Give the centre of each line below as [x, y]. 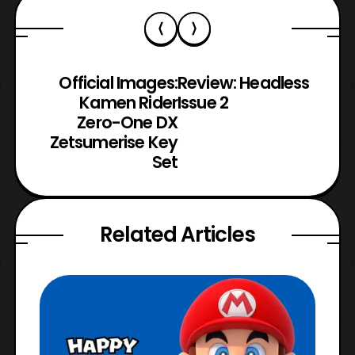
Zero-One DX [127, 123]
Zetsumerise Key [113, 143]
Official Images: [118, 83]
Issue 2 [203, 103]
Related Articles [177, 235]
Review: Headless [244, 83]
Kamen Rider [128, 103]
